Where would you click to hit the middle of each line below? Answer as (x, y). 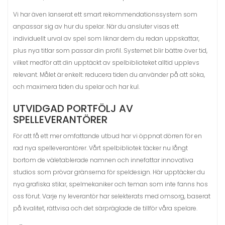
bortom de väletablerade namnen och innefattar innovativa (103, 160)
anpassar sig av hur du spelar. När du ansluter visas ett (96, 26)
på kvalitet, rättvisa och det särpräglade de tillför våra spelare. (105, 208)
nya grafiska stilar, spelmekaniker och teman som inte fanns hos (110, 184)
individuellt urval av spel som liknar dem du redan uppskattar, (106, 38)
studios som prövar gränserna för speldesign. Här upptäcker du (109, 172)
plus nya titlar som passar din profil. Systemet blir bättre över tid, (110, 50)
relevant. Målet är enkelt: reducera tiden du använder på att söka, (109, 75)
